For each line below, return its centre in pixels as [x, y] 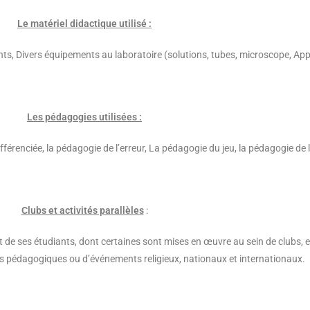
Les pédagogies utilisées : [84, 117]
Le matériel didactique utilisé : [84, 24]
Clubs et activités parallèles [82, 210]
